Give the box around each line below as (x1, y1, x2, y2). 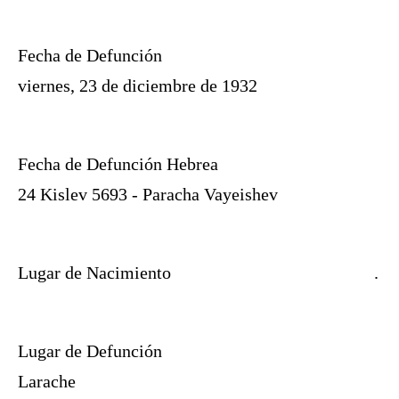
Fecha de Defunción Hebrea (18, 154, 218, 174)
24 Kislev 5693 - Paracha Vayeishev (18, 184, 278, 204)
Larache (18, 371, 76, 391)
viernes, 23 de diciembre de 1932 (18, 76, 257, 95)
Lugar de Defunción (18, 341, 162, 361)
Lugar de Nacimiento (18, 263, 171, 282)
